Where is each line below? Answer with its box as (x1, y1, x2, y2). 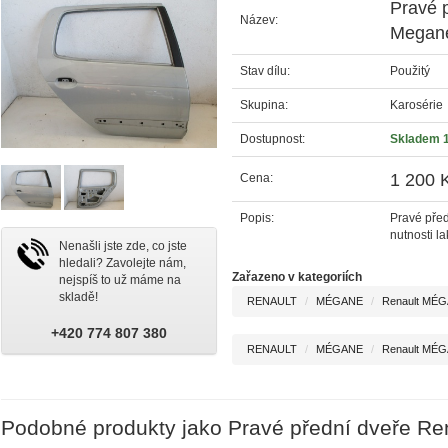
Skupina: (239, 97, 288, 112)
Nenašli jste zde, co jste (58, 238, 187, 253)
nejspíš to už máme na (58, 272, 181, 287)
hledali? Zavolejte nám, (58, 255, 186, 270)
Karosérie (389, 97, 443, 112)
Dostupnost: (239, 131, 305, 146)
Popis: (239, 210, 274, 225)
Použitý (389, 63, 430, 78)
